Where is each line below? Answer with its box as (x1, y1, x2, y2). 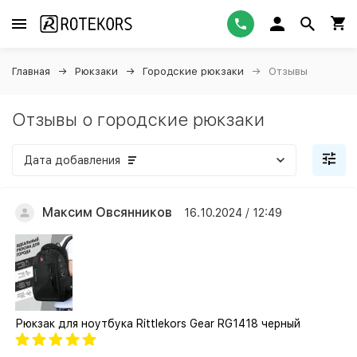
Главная (12, 65, 50, 77)
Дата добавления (24, 154, 120, 167)
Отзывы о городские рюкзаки (12, 109, 265, 130)
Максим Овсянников (42, 205, 172, 220)
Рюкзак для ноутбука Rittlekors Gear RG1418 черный (15, 317, 300, 330)
